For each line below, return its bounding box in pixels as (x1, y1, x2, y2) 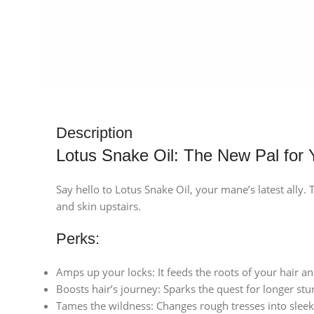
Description (56, 124, 132, 142)
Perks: (56, 230, 100, 248)
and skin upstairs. (56, 199, 141, 214)
